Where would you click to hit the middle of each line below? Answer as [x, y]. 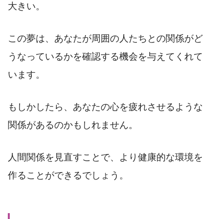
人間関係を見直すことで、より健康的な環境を [105, 157]
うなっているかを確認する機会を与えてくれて [105, 56]
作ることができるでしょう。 [68, 175]
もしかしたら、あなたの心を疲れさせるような [105, 107]
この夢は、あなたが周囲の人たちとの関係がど [105, 38]
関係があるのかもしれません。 [73, 125]
